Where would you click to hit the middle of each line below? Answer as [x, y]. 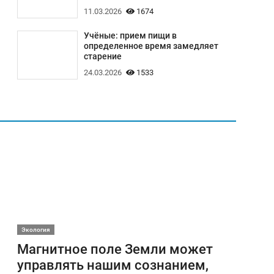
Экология [35, 230]
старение [102, 56]
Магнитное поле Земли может [115, 249]
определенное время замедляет [151, 46]
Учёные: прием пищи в [130, 35]
